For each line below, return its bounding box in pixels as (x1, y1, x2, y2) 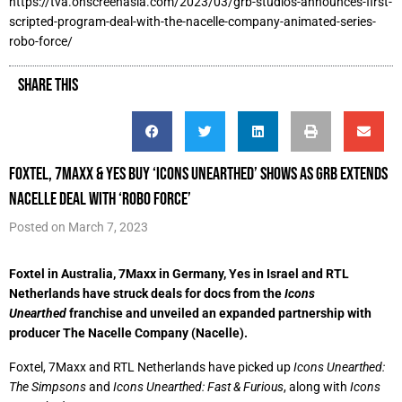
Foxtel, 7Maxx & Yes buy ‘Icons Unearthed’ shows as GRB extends (9, 163, 388, 183)
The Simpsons (9, 380, 86, 394)
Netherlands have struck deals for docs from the (9, 286, 284, 301)
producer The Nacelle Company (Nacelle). (9, 326, 248, 340)
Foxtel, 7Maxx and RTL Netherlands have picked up (9, 360, 293, 374)
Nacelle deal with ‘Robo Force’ (9, 188, 191, 208)
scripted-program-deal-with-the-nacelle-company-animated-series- (9, 14, 376, 29)
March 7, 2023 (68, 220, 148, 234)
